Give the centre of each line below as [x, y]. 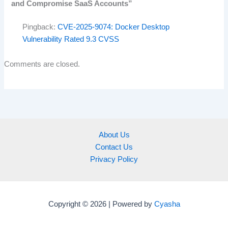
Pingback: [40, 27]
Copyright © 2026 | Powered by [101, 204]
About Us [114, 135]
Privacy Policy [114, 159]
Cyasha [167, 204]
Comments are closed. [42, 64]
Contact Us [114, 147]
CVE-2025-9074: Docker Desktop [114, 27]
